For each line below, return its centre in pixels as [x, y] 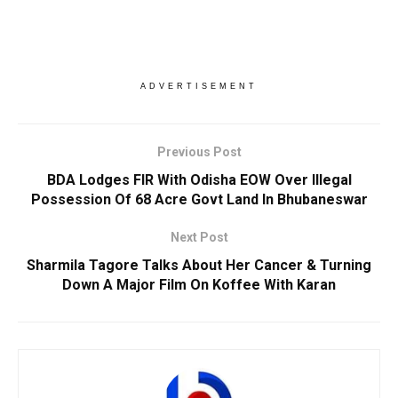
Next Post [199, 237]
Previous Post [199, 151]
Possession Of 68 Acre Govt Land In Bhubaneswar [199, 199]
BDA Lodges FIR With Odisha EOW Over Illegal [199, 179]
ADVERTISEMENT [199, 86]
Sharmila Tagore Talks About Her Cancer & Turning [199, 265]
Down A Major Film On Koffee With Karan [199, 284]
